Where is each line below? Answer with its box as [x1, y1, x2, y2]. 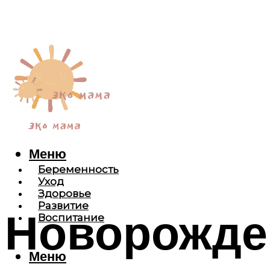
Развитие [38, 199, 89, 212]
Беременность [38, 163, 119, 176]
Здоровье [38, 187, 91, 200]
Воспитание [38, 212, 104, 224]
